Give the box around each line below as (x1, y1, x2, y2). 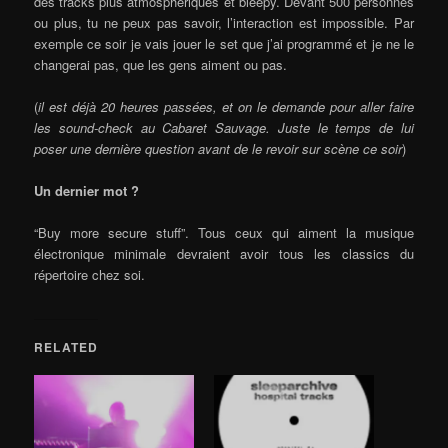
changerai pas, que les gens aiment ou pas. (34, 54, 288, 74)
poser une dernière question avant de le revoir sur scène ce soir (34, 138, 403, 158)
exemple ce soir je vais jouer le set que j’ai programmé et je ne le (34, 33, 414, 53)
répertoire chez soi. (34, 264, 146, 284)
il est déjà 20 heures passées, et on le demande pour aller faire (38, 96, 414, 116)
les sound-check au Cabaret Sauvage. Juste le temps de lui (34, 117, 414, 137)
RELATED (34, 338, 99, 357)
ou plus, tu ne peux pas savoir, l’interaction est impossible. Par (34, 12, 414, 32)
